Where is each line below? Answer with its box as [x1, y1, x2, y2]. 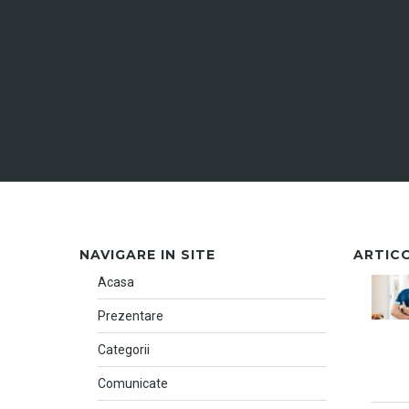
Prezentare [98, 308, 163, 323]
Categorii [98, 341, 150, 357]
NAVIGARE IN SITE [79, 246, 215, 263]
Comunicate [98, 375, 168, 391]
